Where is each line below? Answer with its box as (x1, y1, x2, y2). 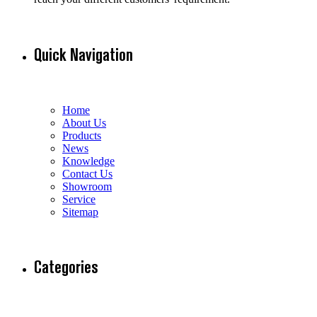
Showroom (62, 180, 112, 192)
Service (62, 192, 96, 205)
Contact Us (62, 167, 113, 180)
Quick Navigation (34, 45, 133, 64)
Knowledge (62, 154, 115, 167)
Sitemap (62, 205, 98, 218)
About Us (62, 116, 106, 129)
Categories (34, 258, 98, 277)
